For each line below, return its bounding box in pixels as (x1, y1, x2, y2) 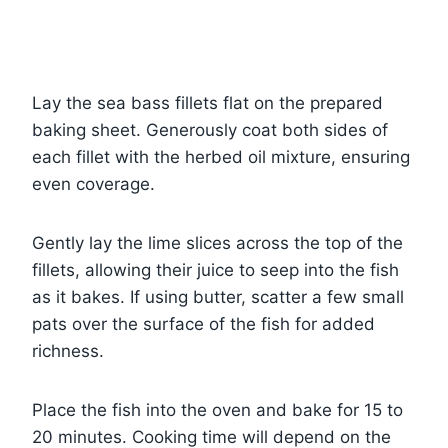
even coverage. (32, 173, 155, 194)
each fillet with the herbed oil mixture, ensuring (32, 146, 410, 167)
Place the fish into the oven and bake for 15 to (32, 399, 403, 420)
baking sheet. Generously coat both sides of (32, 119, 388, 140)
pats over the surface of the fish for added (32, 313, 375, 334)
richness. (32, 340, 104, 361)
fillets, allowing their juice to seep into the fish (32, 259, 399, 280)
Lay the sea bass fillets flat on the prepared (32, 92, 383, 113)
